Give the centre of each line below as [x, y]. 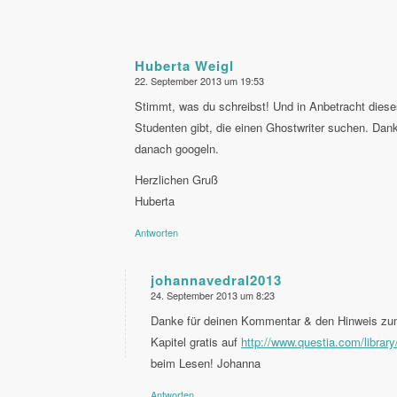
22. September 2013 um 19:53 [199, 81]
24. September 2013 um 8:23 [213, 296]
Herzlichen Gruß [176, 180]
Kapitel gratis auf [196, 342]
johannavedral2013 [216, 280]
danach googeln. [177, 149]
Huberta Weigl [184, 66]
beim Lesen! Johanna [206, 363]
